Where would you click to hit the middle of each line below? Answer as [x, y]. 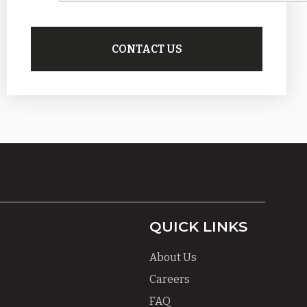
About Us [173, 257]
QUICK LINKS [198, 226]
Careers [170, 279]
